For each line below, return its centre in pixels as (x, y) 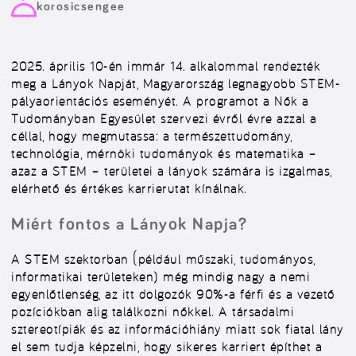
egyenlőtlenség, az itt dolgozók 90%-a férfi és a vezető (173, 294)
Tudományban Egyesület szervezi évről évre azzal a (164, 118)
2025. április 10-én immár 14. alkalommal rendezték (166, 66)
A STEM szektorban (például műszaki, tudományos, (163, 259)
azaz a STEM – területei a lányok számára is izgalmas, (172, 171)
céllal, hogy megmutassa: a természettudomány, (152, 136)
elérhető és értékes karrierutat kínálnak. (129, 188)
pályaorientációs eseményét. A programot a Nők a (160, 101)
